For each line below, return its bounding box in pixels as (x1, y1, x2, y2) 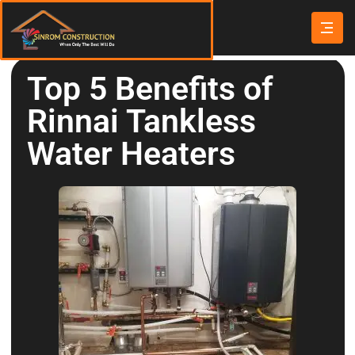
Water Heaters (26, 135, 235, 173)
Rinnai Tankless (26, 102, 256, 140)
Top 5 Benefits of (26, 70, 273, 108)
